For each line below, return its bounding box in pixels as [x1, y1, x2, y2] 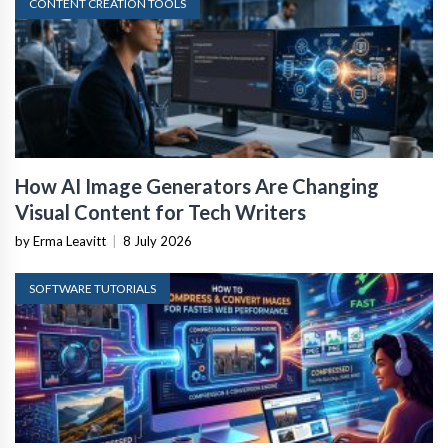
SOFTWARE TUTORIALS [29, 280, 156, 296]
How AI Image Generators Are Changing [15, 173, 379, 198]
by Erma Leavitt [15, 232, 106, 249]
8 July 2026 [123, 232, 192, 249]
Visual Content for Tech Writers [15, 199, 306, 224]
